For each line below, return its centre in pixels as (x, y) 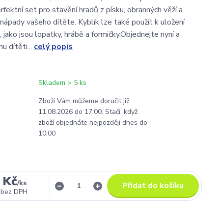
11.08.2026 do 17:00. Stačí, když (88, 112)
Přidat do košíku (153, 186)
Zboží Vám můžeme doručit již (84, 101)
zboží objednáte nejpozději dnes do (93, 123)
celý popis (53, 47)
